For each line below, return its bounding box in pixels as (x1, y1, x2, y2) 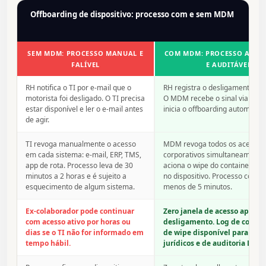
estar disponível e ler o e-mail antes (26, 104, 143, 115)
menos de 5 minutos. (163, 182, 232, 192)
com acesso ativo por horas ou (26, 217, 131, 227)
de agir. (26, 115, 49, 125)
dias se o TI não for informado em (26, 227, 144, 238)
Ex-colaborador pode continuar (26, 206, 134, 217)
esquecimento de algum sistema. (26, 182, 135, 192)
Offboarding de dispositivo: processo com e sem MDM (30, 9, 234, 20)
